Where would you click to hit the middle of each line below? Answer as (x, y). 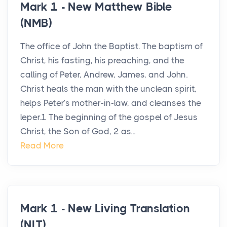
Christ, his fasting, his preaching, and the (102, 61)
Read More (42, 146)
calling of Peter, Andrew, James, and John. (104, 75)
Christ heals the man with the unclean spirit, (108, 89)
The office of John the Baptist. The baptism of (111, 46)
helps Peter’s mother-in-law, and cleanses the (111, 103)
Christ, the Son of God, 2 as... (78, 131)
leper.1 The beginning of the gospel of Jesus (109, 117)
